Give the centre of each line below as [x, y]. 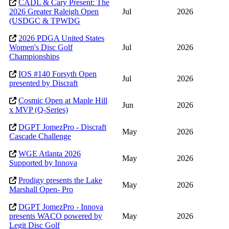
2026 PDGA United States [61, 38]
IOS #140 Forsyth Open [58, 74]
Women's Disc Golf [41, 48]
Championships [34, 57]
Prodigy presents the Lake [60, 180]
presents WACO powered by [56, 216]
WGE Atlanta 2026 [50, 154]
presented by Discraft [43, 83]
